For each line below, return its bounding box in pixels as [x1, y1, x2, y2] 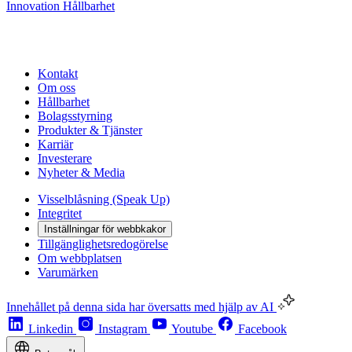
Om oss [38, 80, 75, 94]
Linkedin [28, 321, 73, 335]
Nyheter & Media [38, 165, 125, 179]
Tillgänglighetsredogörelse [38, 236, 168, 251]
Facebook [238, 321, 287, 335]
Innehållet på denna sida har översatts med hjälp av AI [6, 299, 277, 313]
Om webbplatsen [38, 251, 122, 265]
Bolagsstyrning [38, 108, 112, 123]
